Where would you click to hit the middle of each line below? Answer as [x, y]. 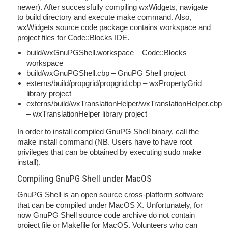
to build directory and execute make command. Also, [104, 17]
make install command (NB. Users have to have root [105, 142]
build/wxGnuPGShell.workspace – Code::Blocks [107, 53]
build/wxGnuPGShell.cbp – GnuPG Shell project [106, 73]
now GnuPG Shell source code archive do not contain [106, 215]
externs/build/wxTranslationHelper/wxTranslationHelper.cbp [124, 104]
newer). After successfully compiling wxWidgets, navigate [112, 7]
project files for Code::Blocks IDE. [73, 37]
